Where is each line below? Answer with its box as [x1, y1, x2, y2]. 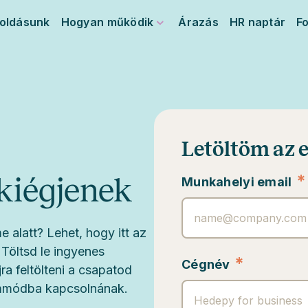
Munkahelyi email [181, 175, 292, 190]
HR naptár [229, 14, 286, 29]
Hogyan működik [60, 14, 154, 29]
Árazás [178, 14, 219, 29]
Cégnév [181, 257, 230, 272]
